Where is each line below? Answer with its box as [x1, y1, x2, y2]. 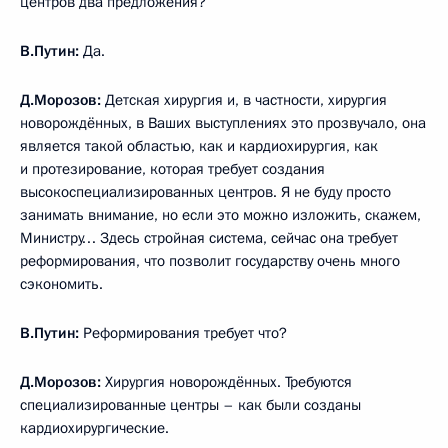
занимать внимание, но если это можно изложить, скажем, [20, 205, 421, 226]
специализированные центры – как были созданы [20, 395, 361, 416]
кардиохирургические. [20, 418, 169, 439]
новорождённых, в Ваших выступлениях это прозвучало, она [20, 113, 426, 134]
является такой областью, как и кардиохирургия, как [20, 136, 378, 157]
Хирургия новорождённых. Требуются [105, 372, 352, 393]
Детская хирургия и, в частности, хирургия [105, 90, 387, 111]
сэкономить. [20, 274, 103, 295]
